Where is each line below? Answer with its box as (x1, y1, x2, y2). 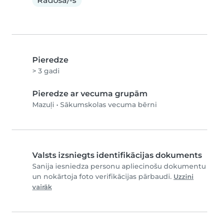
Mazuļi (32, 100, 54, 109)
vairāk (32, 183, 52, 191)
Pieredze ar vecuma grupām (32, 89, 148, 99)
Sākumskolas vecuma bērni (60, 100, 157, 109)
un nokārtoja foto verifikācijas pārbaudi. (32, 172, 174, 181)
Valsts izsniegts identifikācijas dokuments (32, 151, 202, 160)
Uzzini (174, 173, 194, 181)
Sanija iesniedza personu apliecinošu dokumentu (32, 162, 206, 171)
